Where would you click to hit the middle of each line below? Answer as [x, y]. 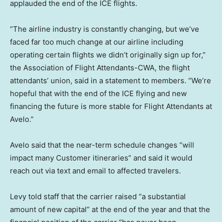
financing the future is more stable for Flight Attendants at [111, 106]
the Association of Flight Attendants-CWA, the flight [100, 67]
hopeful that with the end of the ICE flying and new [98, 93]
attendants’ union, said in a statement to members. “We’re [111, 80]
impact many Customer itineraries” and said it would [101, 158]
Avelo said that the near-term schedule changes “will [102, 145]
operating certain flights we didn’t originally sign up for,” [108, 55]
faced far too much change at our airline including [97, 42]
